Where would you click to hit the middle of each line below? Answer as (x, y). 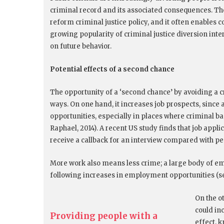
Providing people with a (104, 216)
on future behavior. (81, 46)
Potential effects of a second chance (112, 69)
